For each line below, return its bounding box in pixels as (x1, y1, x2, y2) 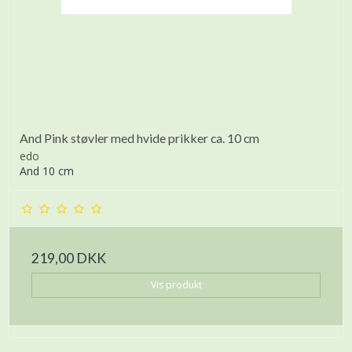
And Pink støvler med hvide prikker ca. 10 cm (20, 130, 259, 146)
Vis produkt (150, 278, 202, 292)
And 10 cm (20, 163, 74, 179)
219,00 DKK (31, 250, 106, 267)
